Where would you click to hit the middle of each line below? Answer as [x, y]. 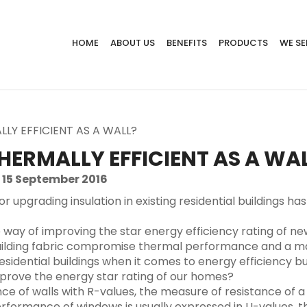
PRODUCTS [243, 43]
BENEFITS [187, 43]
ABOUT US [133, 43]
